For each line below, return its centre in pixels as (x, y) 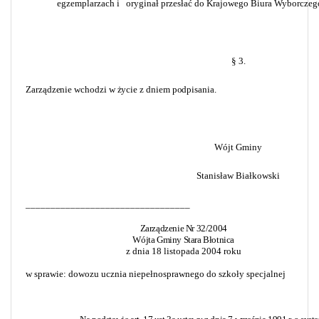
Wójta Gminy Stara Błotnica (183, 239)
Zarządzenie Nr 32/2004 (183, 228)
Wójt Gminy (238, 147)
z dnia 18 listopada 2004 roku (183, 251)
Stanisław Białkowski (238, 175)
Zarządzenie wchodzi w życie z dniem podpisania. (121, 89)
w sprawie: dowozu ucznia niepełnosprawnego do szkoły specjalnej (156, 273)
